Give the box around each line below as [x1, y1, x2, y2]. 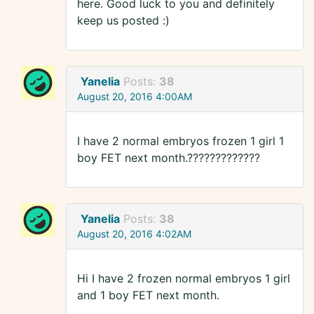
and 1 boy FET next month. [77, 288, 219, 303]
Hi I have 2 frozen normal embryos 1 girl [77, 271, 290, 286]
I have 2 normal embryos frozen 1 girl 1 [77, 134, 284, 149]
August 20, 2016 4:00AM [77, 90, 192, 103]
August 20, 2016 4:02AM [77, 228, 191, 240]
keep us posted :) [77, 13, 170, 28]
